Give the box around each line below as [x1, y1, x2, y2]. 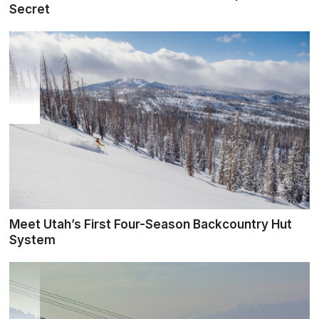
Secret [9, 2, 51, 16]
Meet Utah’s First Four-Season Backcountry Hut [9, 217, 293, 231]
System [9, 233, 56, 247]
